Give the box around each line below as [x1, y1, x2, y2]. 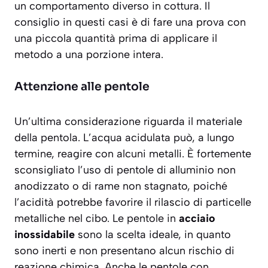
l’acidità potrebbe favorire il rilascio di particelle [14, 196, 251, 209]
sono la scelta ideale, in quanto [75, 228, 231, 242]
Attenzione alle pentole [14, 80, 150, 95]
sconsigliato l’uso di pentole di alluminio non [14, 163, 236, 177]
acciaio [179, 212, 215, 226]
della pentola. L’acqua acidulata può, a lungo [14, 131, 234, 145]
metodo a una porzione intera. [14, 48, 163, 62]
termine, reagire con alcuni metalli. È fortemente [14, 147, 251, 161]
